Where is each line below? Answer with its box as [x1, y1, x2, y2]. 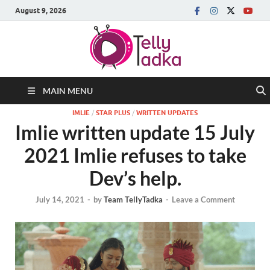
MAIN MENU [43, 86, 93, 96]
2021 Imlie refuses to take [24, 143, 246, 167]
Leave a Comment [171, 195, 235, 205]
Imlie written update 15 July [15, 121, 255, 144]
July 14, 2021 [35, 195, 84, 205]
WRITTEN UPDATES [136, 108, 198, 117]
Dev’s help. [89, 166, 181, 190]
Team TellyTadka [103, 195, 163, 205]
